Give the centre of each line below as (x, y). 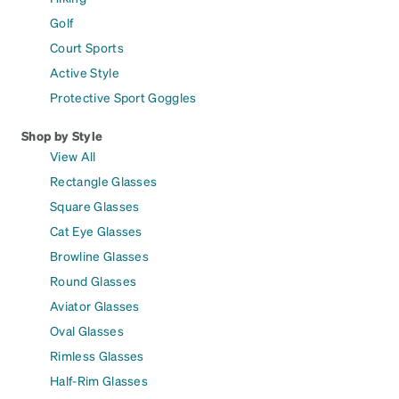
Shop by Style (62, 136)
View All (73, 156)
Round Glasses (94, 281)
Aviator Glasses (95, 306)
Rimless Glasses (97, 356)
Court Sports (87, 48)
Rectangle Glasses (104, 181)
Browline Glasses (100, 256)
